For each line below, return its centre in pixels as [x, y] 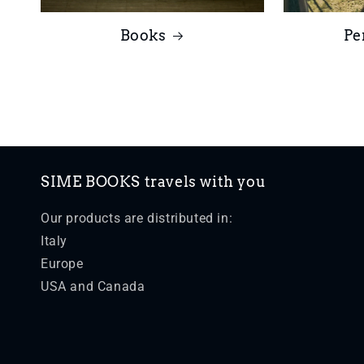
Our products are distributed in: [137, 218]
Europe [62, 264]
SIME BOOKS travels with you [154, 182]
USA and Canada [93, 286]
